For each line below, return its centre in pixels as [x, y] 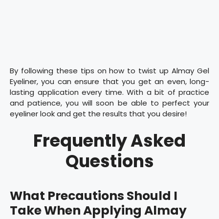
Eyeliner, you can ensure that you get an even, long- [109, 82]
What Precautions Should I [94, 196]
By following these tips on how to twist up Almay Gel [109, 71]
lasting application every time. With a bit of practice [109, 92]
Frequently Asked [109, 140]
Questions [109, 161]
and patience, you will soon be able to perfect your [109, 103]
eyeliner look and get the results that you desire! [98, 114]
